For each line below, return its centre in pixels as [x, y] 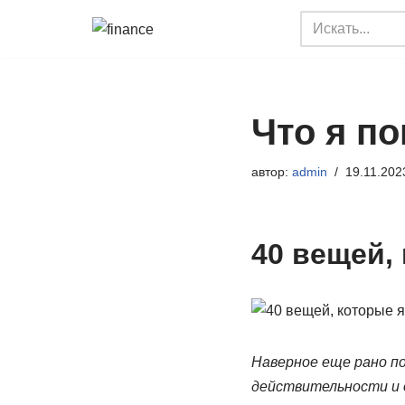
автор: [271, 172]
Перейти [42, 50]
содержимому [60, 99]
